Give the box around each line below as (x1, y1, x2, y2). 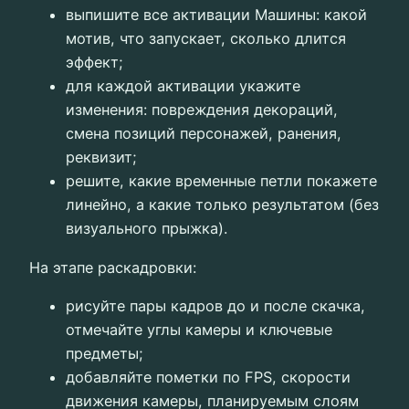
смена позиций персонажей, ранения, (66, 124, 341, 143)
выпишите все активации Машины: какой (66, 5, 367, 25)
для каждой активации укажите (66, 77, 300, 96)
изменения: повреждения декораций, (66, 100, 338, 120)
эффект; (66, 53, 123, 72)
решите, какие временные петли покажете (66, 172, 377, 191)
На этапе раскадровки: (29, 257, 196, 277)
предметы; (66, 343, 143, 362)
